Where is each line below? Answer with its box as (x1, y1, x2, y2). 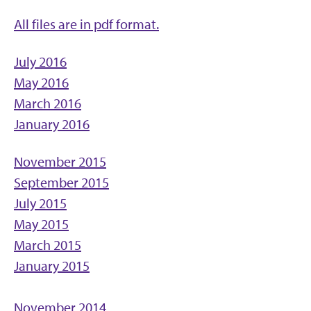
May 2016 (14, 74, 69, 91)
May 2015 (14, 216, 69, 233)
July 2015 (14, 195, 67, 212)
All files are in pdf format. (14, 16, 159, 33)
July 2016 (14, 53, 67, 70)
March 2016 (14, 95, 81, 112)
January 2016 (14, 116, 90, 133)
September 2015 (14, 174, 109, 191)
